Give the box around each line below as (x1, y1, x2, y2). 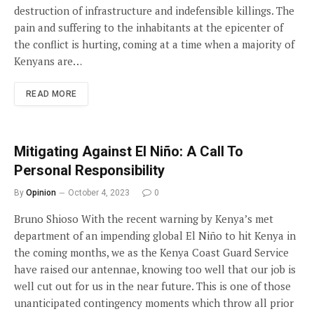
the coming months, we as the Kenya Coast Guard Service (14, 245, 289, 259)
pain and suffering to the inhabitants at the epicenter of (14, 20, 283, 34)
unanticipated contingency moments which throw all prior (14, 296, 294, 310)
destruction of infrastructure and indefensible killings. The (14, 4, 294, 18)
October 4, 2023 (68, 188, 130, 198)
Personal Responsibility (14, 162, 165, 179)
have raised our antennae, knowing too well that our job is (14, 262, 296, 276)
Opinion (26, 188, 56, 198)
